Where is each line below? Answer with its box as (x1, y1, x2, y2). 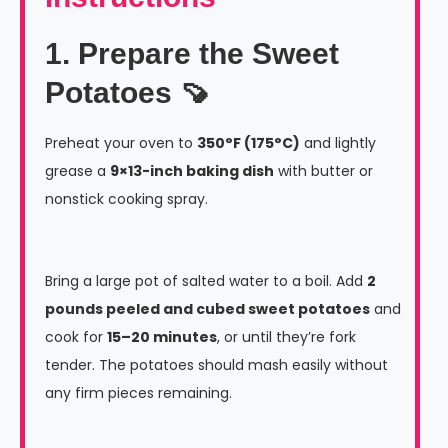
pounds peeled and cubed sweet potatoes (45, 298, 370, 319)
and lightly (300, 132, 376, 153)
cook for (45, 326, 107, 347)
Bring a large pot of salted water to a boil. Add (45, 270, 367, 291)
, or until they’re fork (217, 326, 356, 347)
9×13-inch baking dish (110, 160, 274, 181)
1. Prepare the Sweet (45, 36, 339, 70)
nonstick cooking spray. (45, 188, 208, 209)
